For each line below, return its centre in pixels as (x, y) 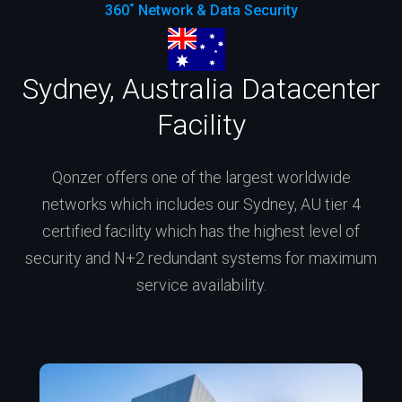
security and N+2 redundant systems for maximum (201, 258)
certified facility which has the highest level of (201, 231)
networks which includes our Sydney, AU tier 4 (201, 204)
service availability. (201, 284)
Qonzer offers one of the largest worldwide (201, 177)
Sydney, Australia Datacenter (201, 88)
